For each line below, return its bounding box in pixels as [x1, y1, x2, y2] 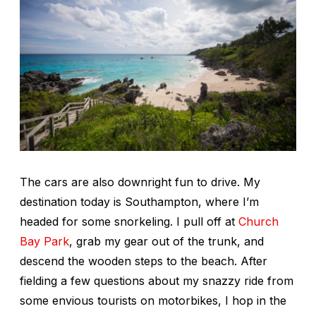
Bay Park [20, 233, 69, 248]
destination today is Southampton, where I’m [20, 194, 259, 209]
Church [238, 214, 279, 229]
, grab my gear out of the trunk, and [69, 233, 264, 248]
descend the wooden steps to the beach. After [20, 253, 267, 268]
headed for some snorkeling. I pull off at [20, 214, 238, 229]
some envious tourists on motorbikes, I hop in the [20, 293, 286, 308]
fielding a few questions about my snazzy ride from [20, 273, 293, 288]
